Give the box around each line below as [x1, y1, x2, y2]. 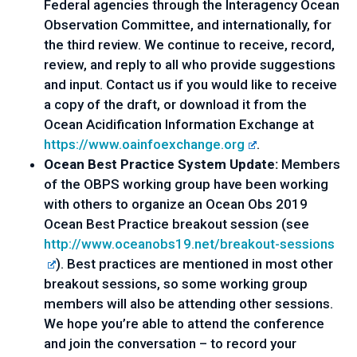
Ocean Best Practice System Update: [44, 156, 281, 172]
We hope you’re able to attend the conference [44, 316, 324, 331]
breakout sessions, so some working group [44, 276, 308, 292]
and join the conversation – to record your [44, 335, 296, 351]
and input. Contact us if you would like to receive [44, 76, 337, 92]
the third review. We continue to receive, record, [44, 37, 335, 53]
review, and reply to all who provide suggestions [44, 57, 335, 73]
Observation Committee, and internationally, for [44, 17, 331, 33]
